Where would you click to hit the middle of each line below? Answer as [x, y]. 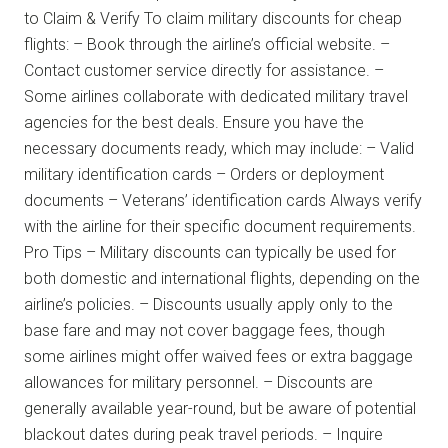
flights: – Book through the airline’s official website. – [207, 44]
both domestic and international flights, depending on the [222, 278]
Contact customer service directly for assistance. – [204, 70]
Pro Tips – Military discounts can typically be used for [210, 252]
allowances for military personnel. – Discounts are [198, 382]
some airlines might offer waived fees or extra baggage [218, 356]
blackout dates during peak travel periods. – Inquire [203, 434]
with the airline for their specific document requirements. [220, 226]
